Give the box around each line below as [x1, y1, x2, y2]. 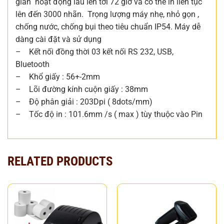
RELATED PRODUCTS [7, 153, 112, 168]
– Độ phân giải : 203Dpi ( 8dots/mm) [15, 97, 152, 107]
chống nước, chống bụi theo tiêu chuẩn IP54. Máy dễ [15, 22, 200, 32]
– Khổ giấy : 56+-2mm [15, 72, 100, 82]
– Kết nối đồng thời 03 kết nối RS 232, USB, [15, 47, 173, 57]
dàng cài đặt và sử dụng [15, 34, 101, 44]
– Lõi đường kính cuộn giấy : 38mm [15, 84, 148, 94]
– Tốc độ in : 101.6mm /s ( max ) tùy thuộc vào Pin [15, 109, 202, 119]
